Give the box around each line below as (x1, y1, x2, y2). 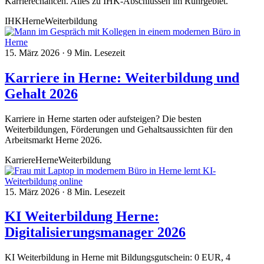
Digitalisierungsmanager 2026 (5, 225, 186, 240)
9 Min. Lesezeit (67, 47, 125, 58)
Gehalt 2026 (5, 85, 78, 101)
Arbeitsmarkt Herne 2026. (5, 134, 102, 145)
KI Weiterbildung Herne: (5, 209, 159, 225)
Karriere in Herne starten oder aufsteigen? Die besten (5, 113, 202, 124)
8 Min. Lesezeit (67, 186, 125, 197)
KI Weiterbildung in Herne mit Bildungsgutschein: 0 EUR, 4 (5, 252, 230, 263)
